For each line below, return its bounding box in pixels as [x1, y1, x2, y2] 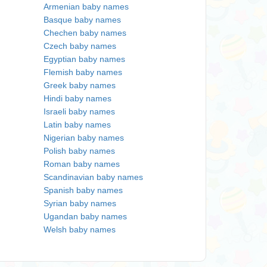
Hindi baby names [44, 94, 111, 103]
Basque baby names [44, 15, 121, 24]
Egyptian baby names [44, 54, 125, 64]
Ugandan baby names [44, 212, 127, 221]
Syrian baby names [44, 198, 116, 208]
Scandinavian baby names [44, 172, 143, 182]
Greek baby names [44, 80, 116, 90]
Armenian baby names [44, 2, 129, 11]
